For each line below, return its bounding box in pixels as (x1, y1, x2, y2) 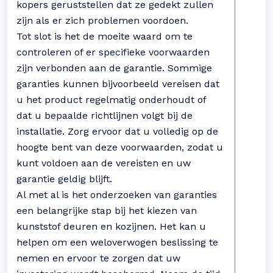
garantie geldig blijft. (16, 173, 112, 185)
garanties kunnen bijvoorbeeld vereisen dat (16, 78, 219, 90)
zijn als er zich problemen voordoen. (16, 15, 188, 26)
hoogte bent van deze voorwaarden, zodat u (16, 141, 223, 153)
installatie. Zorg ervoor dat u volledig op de (16, 126, 218, 137)
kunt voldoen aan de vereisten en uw (16, 157, 191, 169)
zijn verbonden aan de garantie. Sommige (16, 62, 212, 74)
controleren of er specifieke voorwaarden (16, 46, 210, 58)
